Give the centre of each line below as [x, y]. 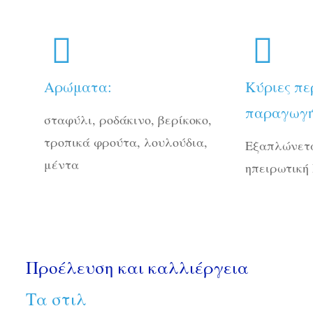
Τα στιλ [56, 299]
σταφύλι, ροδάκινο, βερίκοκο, [128, 119]
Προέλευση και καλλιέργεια [137, 268]
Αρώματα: [78, 87]
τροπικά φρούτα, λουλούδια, [125, 141]
